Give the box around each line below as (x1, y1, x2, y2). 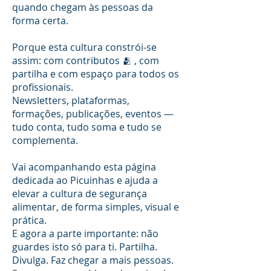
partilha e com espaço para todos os (12, 67, 179, 80)
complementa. (12, 134, 78, 147)
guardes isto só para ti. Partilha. (12, 240, 157, 253)
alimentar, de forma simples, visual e (12, 200, 179, 214)
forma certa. (12, 14, 68, 27)
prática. (12, 214, 47, 227)
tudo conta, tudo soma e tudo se (12, 120, 162, 134)
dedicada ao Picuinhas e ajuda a (12, 174, 158, 187)
